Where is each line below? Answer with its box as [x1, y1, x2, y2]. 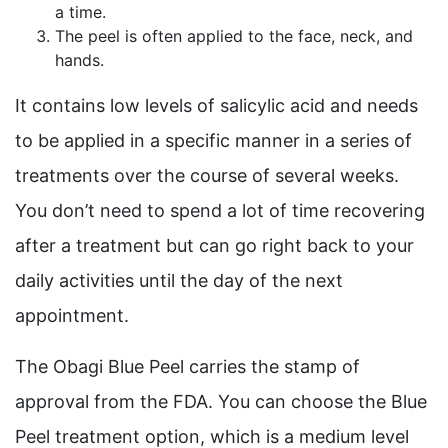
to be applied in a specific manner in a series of [15, 130, 412, 151]
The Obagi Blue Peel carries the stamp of [15, 356, 360, 377]
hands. [55, 50, 104, 70]
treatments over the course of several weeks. [15, 165, 399, 186]
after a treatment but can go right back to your [15, 235, 414, 256]
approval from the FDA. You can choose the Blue [15, 391, 427, 412]
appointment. [15, 305, 129, 326]
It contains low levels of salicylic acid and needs [15, 95, 418, 116]
